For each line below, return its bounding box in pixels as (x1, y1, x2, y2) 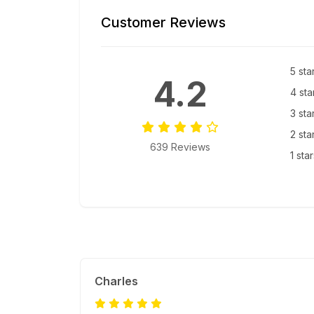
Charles (95, 274, 138, 289)
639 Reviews (150, 141, 210, 153)
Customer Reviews (101, 14, 226, 32)
